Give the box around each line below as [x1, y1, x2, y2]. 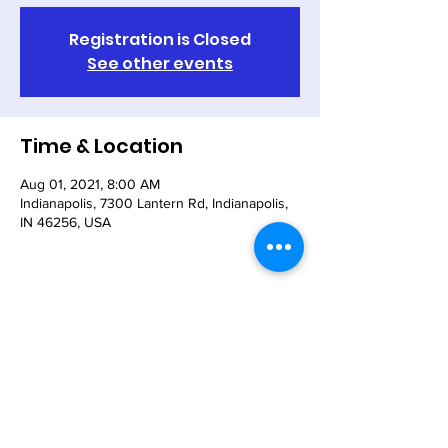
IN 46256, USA [20, 214, 111, 230]
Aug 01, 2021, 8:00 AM [20, 176, 160, 192]
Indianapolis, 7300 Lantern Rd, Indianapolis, [20, 195, 288, 211]
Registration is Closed [69, 28, 251, 51]
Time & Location [20, 132, 183, 160]
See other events [87, 52, 233, 75]
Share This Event [20, 319, 187, 347]
